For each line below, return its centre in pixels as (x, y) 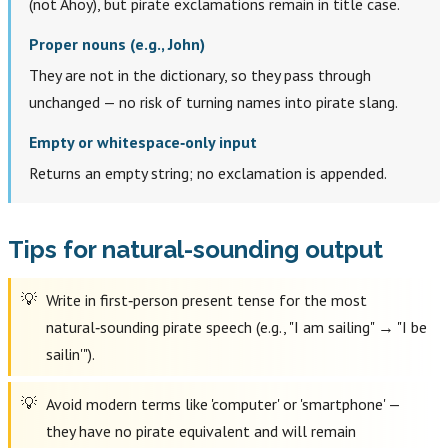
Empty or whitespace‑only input (142, 142)
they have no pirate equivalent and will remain (201, 430)
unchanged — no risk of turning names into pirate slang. (213, 102)
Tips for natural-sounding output (195, 250)
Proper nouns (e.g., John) (116, 44)
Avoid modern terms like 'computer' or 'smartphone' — (224, 403)
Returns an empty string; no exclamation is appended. (207, 173)
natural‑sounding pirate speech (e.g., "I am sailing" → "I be (237, 326)
